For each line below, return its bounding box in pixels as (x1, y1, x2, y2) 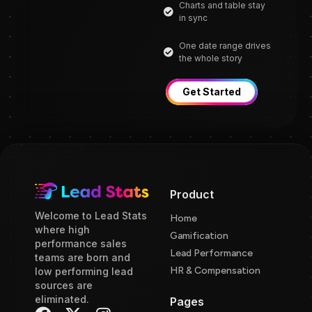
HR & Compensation (170, 264, 260, 276)
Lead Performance (170, 247, 253, 259)
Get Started (182, 86, 241, 98)
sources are (35, 279, 93, 291)
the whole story (179, 53, 243, 64)
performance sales (35, 237, 127, 249)
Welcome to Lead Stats (35, 209, 147, 221)
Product (170, 187, 214, 201)
